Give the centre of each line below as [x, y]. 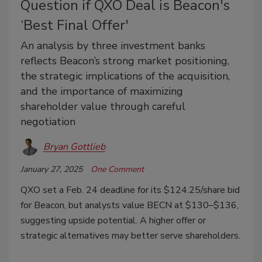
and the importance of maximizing [102, 92]
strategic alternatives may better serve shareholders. [130, 236]
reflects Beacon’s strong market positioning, [125, 61]
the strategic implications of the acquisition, [125, 76]
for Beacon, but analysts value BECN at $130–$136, [130, 206]
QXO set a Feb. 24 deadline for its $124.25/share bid [130, 190]
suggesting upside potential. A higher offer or [113, 221]
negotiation [48, 122]
